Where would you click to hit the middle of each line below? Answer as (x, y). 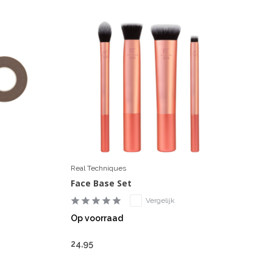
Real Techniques (98, 168)
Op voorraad (97, 218)
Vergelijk (160, 201)
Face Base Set (101, 183)
